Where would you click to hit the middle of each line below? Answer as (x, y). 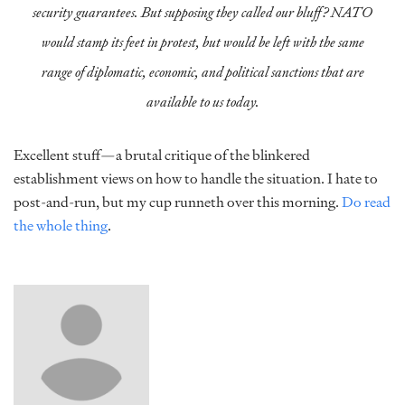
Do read (366, 202)
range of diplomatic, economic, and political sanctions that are (202, 72)
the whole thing (61, 226)
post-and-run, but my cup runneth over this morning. (178, 202)
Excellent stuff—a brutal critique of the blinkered (162, 155)
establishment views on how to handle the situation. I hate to (196, 179)
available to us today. (202, 102)
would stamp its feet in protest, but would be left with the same (202, 42)
